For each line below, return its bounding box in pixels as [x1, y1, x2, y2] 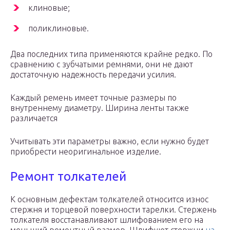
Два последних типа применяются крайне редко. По [10, 49, 213, 59]
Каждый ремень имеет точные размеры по [10, 93, 177, 103]
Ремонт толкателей [10, 169, 126, 184]
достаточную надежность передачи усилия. [10, 70, 176, 80]
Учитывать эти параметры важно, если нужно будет [10, 137, 209, 146]
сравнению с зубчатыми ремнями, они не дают [10, 60, 193, 69]
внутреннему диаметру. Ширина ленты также [10, 103, 189, 113]
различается [10, 113, 57, 123]
